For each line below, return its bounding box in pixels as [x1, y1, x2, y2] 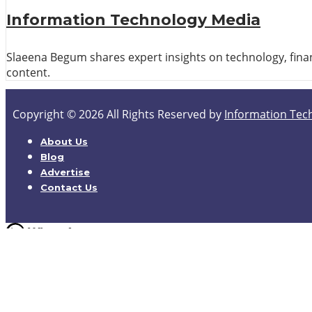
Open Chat [6, 276, 61, 292]
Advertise [40, 166, 90, 178]
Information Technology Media [6, 10, 260, 29]
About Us [40, 136, 88, 148]
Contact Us [40, 182, 97, 194]
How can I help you [6, 261, 104, 277]
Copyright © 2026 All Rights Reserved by [13, 107, 224, 123]
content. [6, 65, 50, 81]
